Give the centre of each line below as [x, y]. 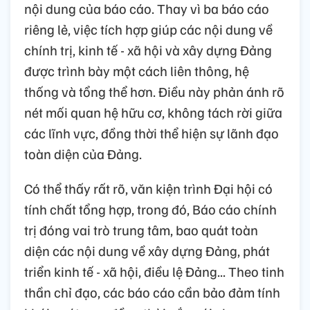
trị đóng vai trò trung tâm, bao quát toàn [141, 230]
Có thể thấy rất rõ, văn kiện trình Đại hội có [148, 189]
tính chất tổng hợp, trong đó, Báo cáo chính [151, 209]
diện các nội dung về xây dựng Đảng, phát [147, 251]
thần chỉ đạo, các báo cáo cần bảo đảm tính [152, 292]
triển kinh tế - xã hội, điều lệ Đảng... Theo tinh [154, 272]
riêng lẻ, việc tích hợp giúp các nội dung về [148, 29]
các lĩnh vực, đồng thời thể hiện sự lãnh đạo [152, 133]
